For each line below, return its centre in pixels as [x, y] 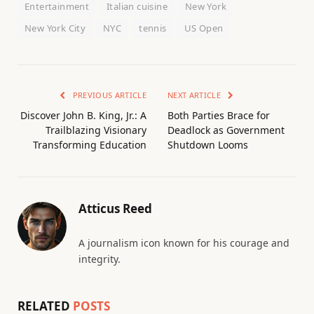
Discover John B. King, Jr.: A [83, 116]
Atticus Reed [115, 209]
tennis [153, 28]
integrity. [100, 259]
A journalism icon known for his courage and [184, 243]
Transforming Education [90, 145]
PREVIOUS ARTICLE [108, 95]
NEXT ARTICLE [196, 95]
